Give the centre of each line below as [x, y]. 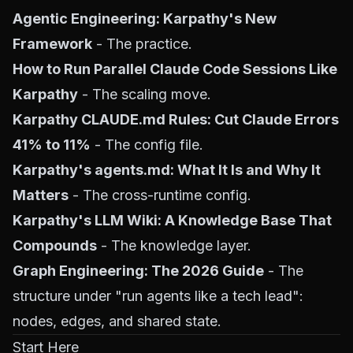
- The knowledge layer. [174, 245]
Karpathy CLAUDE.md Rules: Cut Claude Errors [176, 119]
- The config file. [147, 145]
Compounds [55, 245]
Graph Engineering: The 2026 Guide [138, 271]
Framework [52, 44]
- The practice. [142, 44]
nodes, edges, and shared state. [117, 321]
